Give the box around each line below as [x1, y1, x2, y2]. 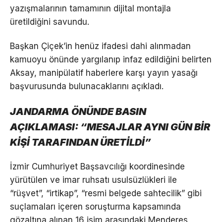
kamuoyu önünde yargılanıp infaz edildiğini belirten [10, 55, 212, 65]
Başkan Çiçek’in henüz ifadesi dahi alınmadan [10, 41, 191, 52]
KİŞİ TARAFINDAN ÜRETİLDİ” [10, 136, 151, 149]
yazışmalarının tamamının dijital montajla [10, 3, 171, 14]
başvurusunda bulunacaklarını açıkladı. [10, 81, 164, 92]
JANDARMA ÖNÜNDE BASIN [10, 106, 146, 118]
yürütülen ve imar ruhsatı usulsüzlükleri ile [10, 175, 177, 185]
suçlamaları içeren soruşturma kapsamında [10, 202, 181, 212]
